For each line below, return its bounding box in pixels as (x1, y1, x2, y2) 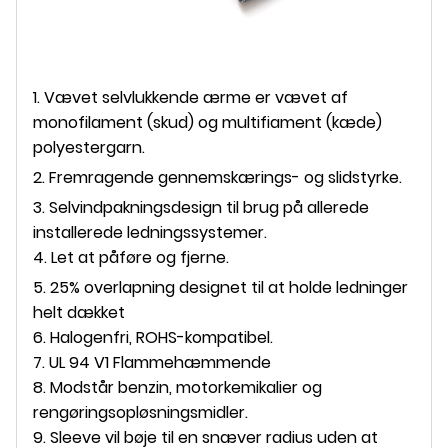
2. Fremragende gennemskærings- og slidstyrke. (33, 165, 402, 189)
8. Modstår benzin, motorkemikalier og (33, 375, 322, 399)
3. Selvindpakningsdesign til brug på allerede (33, 195, 369, 219)
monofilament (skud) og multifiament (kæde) (33, 110, 382, 134)
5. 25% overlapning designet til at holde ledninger (33, 275, 408, 299)
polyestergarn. (33, 135, 149, 159)
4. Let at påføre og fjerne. (33, 245, 229, 269)
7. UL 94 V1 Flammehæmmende (33, 350, 271, 374)
